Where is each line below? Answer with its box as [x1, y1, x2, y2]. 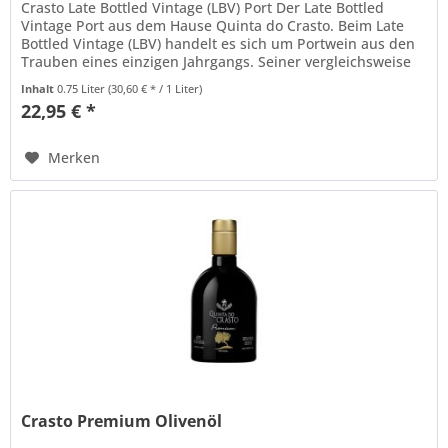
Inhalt [21, 81, 58, 97]
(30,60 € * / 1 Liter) [108, 81, 203, 97]
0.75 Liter [57, 81, 109, 97]
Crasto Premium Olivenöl [21, 409, 223, 432]
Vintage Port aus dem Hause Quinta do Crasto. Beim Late [21, 16, 405, 36]
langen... [21, 70, 80, 90]
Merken [48, 148, 101, 168]
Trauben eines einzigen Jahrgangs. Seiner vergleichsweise [21, 52, 412, 72]
